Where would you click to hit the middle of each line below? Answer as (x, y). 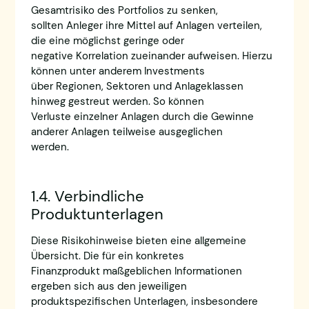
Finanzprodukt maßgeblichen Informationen (136, 271)
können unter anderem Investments (118, 71)
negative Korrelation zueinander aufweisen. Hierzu (151, 56)
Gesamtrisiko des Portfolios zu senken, (124, 10)
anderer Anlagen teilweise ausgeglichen (127, 131)
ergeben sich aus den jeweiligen (109, 287)
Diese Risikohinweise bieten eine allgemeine (138, 241)
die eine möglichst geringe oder (107, 40)
